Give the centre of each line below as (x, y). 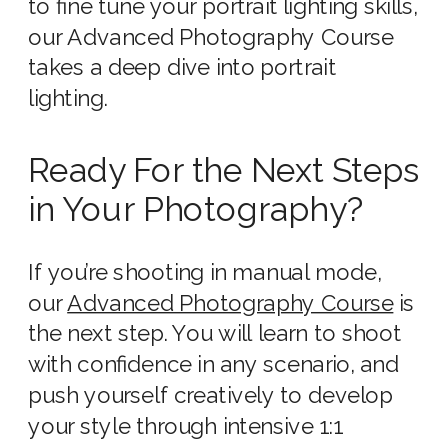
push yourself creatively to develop (211, 396)
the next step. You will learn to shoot (215, 334)
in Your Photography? (196, 210)
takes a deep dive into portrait (182, 68)
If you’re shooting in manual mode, (204, 273)
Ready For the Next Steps (223, 170)
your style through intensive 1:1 (186, 427)
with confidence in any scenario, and (214, 365)
